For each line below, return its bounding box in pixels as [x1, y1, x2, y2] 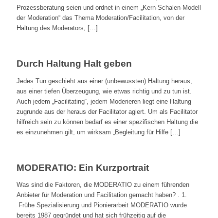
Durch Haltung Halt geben [16, 58, 132, 69]
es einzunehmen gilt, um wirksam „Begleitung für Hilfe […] [16, 128, 181, 136]
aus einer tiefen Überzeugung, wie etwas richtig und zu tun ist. [16, 87, 192, 95]
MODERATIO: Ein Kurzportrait [16, 162, 149, 173]
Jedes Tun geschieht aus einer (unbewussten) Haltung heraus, [16, 77, 192, 85]
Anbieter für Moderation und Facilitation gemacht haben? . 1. [16, 191, 187, 199]
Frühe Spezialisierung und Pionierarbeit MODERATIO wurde [16, 201, 187, 209]
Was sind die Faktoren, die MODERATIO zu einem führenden [16, 181, 189, 188]
